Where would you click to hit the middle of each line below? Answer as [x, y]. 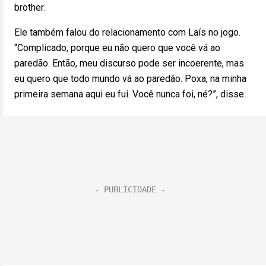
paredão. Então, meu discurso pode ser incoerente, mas [129, 63]
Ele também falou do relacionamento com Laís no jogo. [127, 32]
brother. [30, 7]
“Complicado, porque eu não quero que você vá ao [117, 48]
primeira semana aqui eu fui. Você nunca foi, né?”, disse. [130, 94]
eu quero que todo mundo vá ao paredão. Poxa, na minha [130, 79]
